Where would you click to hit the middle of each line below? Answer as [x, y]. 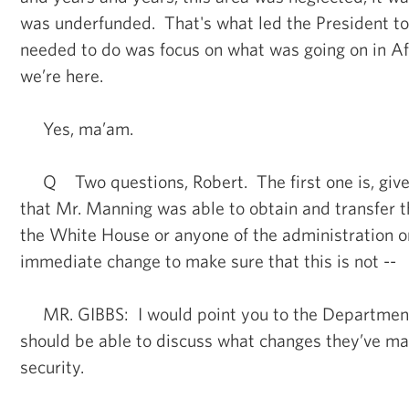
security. [52, 366]
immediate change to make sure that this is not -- [208, 260]
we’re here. [62, 75]
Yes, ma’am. [77, 128]
